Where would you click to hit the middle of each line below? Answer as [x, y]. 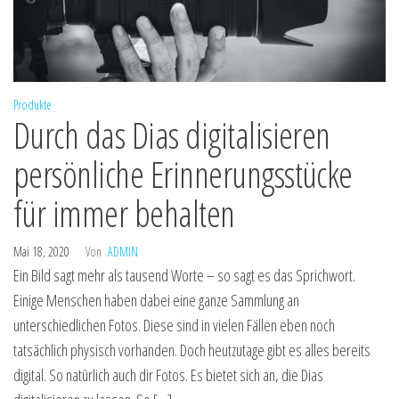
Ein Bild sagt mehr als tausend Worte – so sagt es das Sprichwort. [184, 275]
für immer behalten [124, 213]
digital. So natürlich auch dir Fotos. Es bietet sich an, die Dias [168, 375]
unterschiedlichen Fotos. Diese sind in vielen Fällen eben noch [174, 325]
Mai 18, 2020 [43, 251]
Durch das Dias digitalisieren [172, 134]
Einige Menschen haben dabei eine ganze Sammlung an [156, 300]
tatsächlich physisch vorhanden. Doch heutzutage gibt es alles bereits [192, 350]
